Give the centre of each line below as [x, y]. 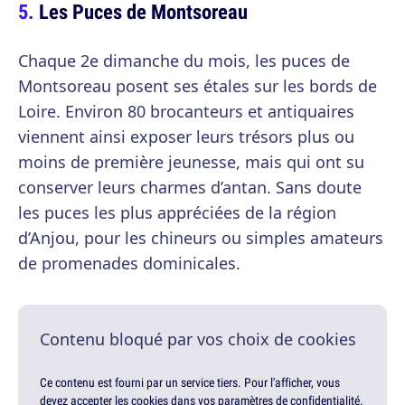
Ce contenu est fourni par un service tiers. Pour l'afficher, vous [190, 383]
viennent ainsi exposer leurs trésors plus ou [186, 137]
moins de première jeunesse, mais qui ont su [191, 162]
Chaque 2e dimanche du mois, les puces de [184, 61]
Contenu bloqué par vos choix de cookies [198, 339]
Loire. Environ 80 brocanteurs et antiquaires [186, 112]
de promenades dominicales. [129, 264]
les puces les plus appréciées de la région [177, 213]
